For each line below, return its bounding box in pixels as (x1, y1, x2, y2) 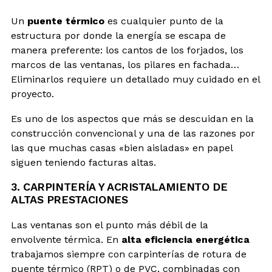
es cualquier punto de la (104, 15, 223, 27)
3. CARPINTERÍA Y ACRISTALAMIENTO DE (11, 180, 228, 193)
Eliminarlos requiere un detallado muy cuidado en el (11, 73, 260, 85)
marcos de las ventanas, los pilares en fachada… (11, 58, 239, 70)
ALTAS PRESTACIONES (11, 192, 128, 206)
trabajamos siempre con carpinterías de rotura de (11, 248, 246, 260)
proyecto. (11, 87, 54, 100)
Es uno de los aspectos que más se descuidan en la (11, 112, 254, 124)
